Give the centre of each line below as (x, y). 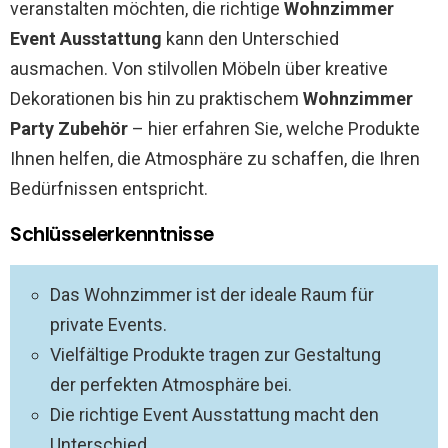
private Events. (108, 324)
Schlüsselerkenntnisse (112, 234)
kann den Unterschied (250, 38)
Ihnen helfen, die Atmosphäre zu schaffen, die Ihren (215, 158)
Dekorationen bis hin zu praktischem (156, 98)
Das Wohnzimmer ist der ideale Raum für (212, 294)
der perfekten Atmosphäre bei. (171, 384)
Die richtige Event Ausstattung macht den (214, 414)
